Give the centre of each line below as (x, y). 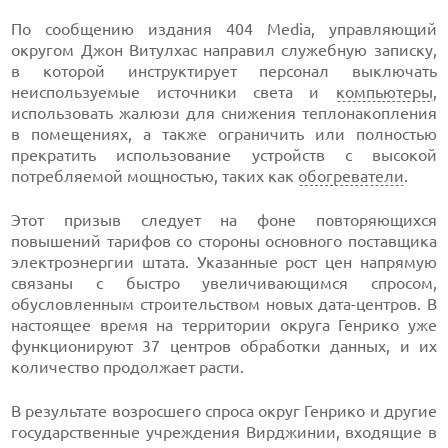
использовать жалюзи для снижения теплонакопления (224, 113)
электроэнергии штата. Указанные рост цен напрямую (224, 262)
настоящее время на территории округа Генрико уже (224, 325)
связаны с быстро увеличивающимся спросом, (224, 283)
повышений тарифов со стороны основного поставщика (224, 241)
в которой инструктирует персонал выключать (224, 71)
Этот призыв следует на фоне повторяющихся (224, 220)
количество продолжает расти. (128, 367)
